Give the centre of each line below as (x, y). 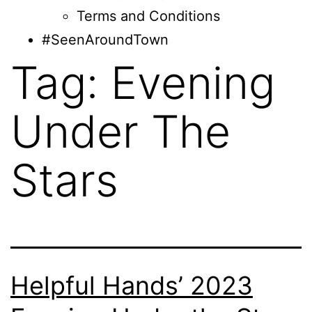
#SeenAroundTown (105, 40)
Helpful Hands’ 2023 (132, 286)
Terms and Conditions (148, 16)
